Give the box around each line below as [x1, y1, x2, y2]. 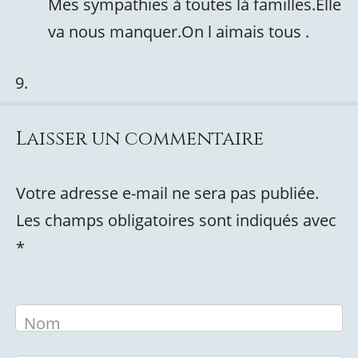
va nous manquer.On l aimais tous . [48, 21, 309, 42]
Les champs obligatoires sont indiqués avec [16, 209, 336, 231]
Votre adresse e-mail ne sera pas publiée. [16, 182, 319, 204]
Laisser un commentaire [16, 126, 264, 152]
